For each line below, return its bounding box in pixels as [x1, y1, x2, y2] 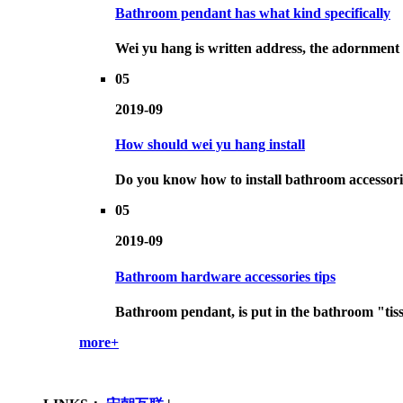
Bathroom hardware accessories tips [115, 268, 336, 284]
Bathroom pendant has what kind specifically [115, 4, 390, 21]
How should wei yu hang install [115, 137, 305, 153]
